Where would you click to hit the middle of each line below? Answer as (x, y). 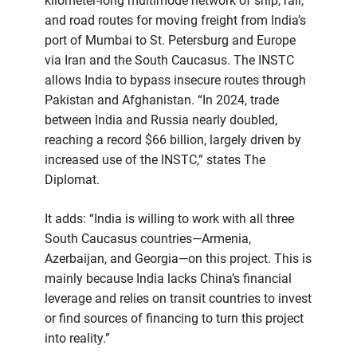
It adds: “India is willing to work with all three (169, 218)
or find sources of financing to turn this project (174, 318)
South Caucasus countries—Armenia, (148, 238)
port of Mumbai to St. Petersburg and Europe (170, 40)
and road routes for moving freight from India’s (175, 20)
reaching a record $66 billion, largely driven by (173, 139)
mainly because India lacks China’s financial (168, 278)
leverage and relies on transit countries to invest (178, 298)
